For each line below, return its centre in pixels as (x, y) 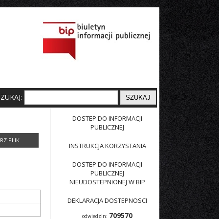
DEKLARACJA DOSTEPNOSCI (107, 200)
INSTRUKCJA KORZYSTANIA (107, 146)
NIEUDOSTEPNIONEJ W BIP (107, 182)
